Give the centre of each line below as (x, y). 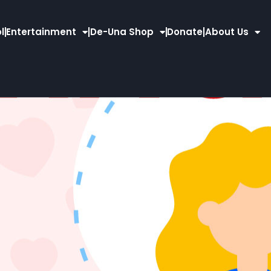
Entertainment (41, 32)
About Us (227, 32)
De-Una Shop (122, 32)
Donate (185, 32)
